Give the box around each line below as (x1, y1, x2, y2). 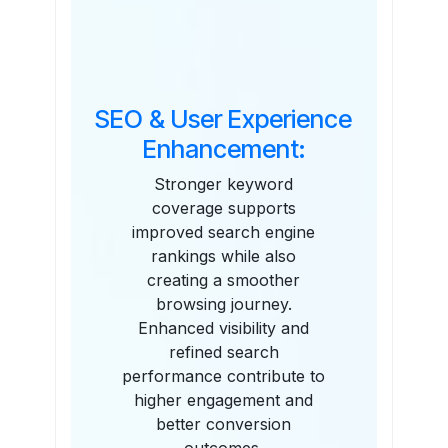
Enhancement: (142, 134, 305, 165)
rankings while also (151, 246, 297, 267)
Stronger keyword (154, 174, 294, 195)
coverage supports (151, 198, 296, 219)
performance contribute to (122, 366, 326, 387)
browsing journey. (155, 294, 292, 315)
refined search (168, 342, 279, 363)
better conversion (156, 414, 292, 435)
